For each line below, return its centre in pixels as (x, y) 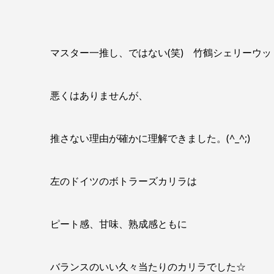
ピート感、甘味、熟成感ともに (119, 224)
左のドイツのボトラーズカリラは (124, 181)
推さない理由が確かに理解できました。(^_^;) (150, 138)
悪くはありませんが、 (99, 95)
